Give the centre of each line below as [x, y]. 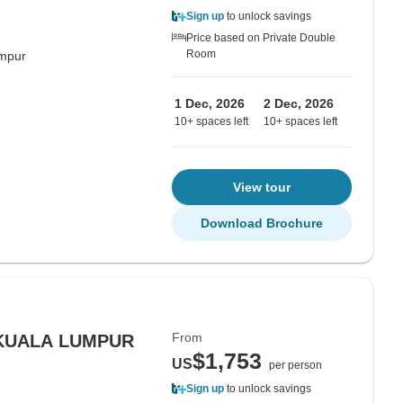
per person [296, 365]
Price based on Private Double [261, 38]
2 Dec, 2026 [299, 103]
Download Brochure [262, 223]
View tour [262, 187]
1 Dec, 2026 [210, 103]
